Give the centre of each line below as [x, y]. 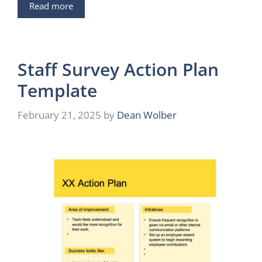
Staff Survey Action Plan [118, 70]
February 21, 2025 [59, 115]
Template [57, 91]
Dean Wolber [147, 115]
